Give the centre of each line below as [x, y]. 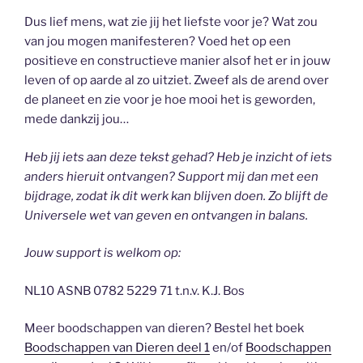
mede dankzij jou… [77, 120]
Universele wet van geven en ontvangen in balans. [166, 215]
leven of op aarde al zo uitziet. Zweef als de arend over [177, 81]
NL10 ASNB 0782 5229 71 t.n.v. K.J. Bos [135, 290]
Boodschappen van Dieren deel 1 [117, 348]
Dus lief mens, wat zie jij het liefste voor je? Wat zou [171, 22]
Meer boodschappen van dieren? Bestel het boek [164, 329]
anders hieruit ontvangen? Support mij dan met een [171, 176]
